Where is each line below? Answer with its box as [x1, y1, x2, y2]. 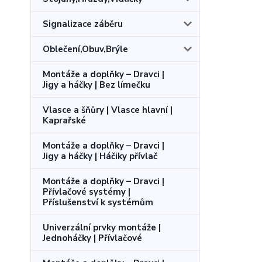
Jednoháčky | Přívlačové [43, 232, 142, 244]
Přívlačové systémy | [43, 185, 130, 198]
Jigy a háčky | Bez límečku [43, 78, 150, 91]
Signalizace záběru [43, 18, 123, 30]
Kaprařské [43, 114, 86, 126]
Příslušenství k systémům [43, 196, 153, 208]
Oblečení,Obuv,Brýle [43, 43, 128, 55]
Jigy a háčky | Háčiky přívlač [43, 150, 157, 162]
